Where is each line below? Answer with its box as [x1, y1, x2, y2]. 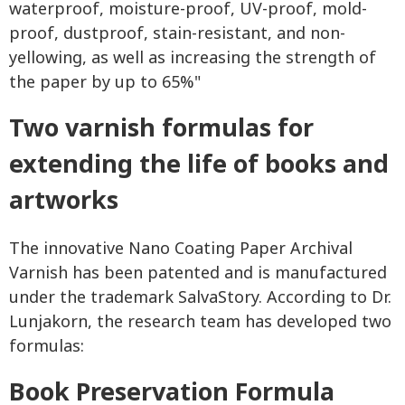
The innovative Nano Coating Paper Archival [9, 237, 353, 262]
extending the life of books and [9, 146, 389, 184]
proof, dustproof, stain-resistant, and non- [9, 22, 345, 47]
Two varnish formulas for [9, 110, 314, 148]
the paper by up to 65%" [9, 71, 201, 96]
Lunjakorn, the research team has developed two [9, 310, 391, 335]
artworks [9, 183, 118, 221]
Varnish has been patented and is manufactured [9, 261, 387, 287]
